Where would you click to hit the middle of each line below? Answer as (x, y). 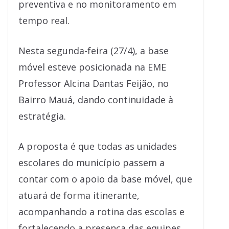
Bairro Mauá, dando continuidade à (96, 99)
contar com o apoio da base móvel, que (105, 179)
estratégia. (42, 116)
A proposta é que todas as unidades (98, 146)
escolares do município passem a (91, 162)
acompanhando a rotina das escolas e (101, 211)
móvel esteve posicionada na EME (92, 67)
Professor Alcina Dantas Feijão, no (94, 83)
